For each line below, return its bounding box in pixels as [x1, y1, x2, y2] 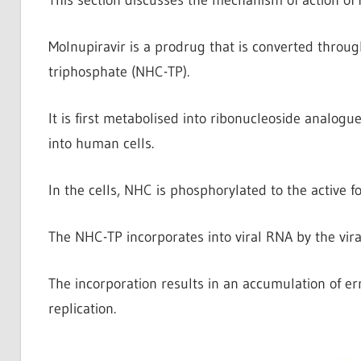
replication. [48, 299, 116, 317]
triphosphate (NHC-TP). [48, 62, 189, 81]
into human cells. [48, 134, 154, 152]
